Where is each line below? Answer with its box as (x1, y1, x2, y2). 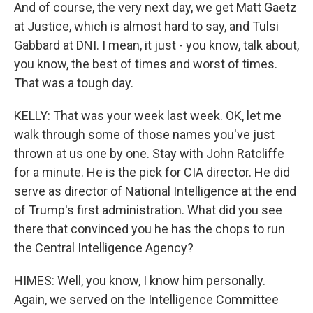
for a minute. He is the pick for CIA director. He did (14, 164, 290, 180)
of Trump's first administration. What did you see (14, 202, 282, 217)
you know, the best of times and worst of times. (14, 56, 277, 71)
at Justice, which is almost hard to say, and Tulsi (14, 18, 279, 34)
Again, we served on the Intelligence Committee (14, 291, 279, 307)
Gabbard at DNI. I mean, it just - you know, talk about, (14, 37, 299, 52)
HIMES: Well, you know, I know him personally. (14, 272, 265, 288)
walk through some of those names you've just (14, 126, 275, 142)
